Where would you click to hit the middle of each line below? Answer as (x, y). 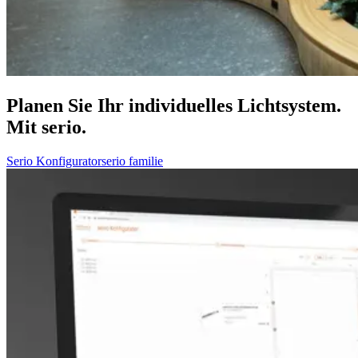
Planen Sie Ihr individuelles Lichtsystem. (174, 105)
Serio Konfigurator (54, 161)
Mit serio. (46, 127)
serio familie (132, 161)
